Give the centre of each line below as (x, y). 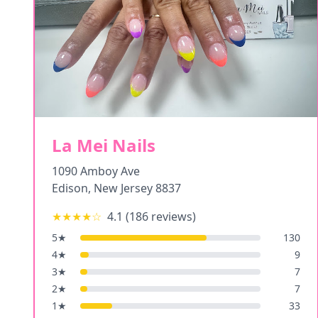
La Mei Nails (104, 145)
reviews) (172, 216)
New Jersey (123, 188)
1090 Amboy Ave (96, 171)
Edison (70, 188)
